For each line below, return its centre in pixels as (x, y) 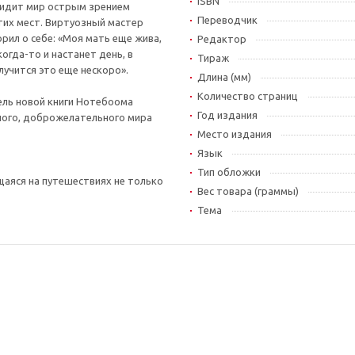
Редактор (222, 38)
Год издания (227, 115)
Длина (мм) (224, 76)
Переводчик (227, 19)
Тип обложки (229, 172)
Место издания (235, 134)
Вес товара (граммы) (248, 191)
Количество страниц (248, 95)
